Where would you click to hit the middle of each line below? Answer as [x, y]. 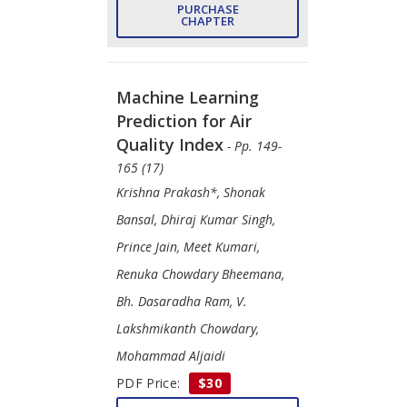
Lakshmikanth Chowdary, [188, 328]
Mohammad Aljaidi [171, 355]
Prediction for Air [184, 120]
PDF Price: [150, 382]
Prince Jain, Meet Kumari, [188, 246]
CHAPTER [208, 20]
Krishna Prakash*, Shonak [191, 192]
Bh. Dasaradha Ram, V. [182, 301]
